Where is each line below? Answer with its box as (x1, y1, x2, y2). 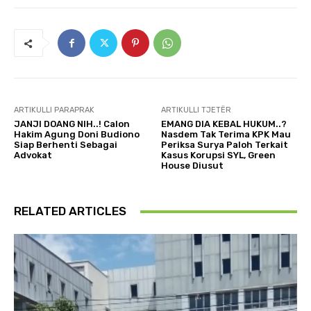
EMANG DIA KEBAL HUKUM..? (161, 119, 287, 129)
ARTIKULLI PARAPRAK (14, 106, 94, 115)
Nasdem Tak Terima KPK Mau (161, 129, 292, 140)
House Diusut (161, 160, 224, 171)
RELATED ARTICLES (14, 204, 126, 218)
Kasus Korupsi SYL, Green (161, 150, 276, 160)
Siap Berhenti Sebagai (14, 140, 117, 150)
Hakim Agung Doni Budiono (14, 129, 140, 140)
